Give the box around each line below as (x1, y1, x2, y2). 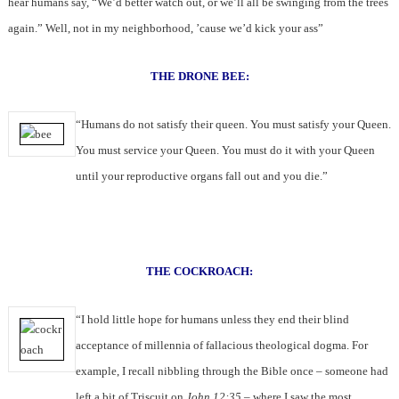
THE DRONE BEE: (150, 69, 249, 84)
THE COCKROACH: (146, 265, 253, 279)
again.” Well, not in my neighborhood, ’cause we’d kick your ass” (7, 21, 323, 36)
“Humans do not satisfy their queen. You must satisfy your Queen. (75, 118, 391, 132)
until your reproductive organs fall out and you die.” (75, 169, 328, 183)
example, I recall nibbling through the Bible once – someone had (75, 364, 388, 379)
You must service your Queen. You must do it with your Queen (75, 143, 375, 158)
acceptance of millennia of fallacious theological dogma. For (75, 338, 368, 353)
